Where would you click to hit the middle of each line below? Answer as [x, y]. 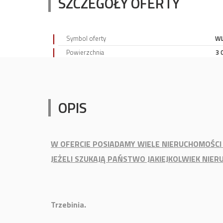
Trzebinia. [68, 205]
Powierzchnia [85, 52]
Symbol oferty [86, 38]
